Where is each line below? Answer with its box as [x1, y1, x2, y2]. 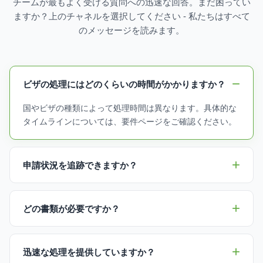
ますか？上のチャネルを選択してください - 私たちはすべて [13, 11, 250, 21]
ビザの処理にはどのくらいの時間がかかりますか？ [23, 79, 225, 89]
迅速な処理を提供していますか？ [23, 247, 155, 257]
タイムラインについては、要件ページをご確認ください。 [23, 117, 237, 126]
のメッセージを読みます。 [79, 25, 184, 35]
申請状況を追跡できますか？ [23, 160, 137, 170]
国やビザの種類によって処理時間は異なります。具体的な [23, 103, 237, 113]
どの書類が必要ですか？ [23, 203, 120, 214]
